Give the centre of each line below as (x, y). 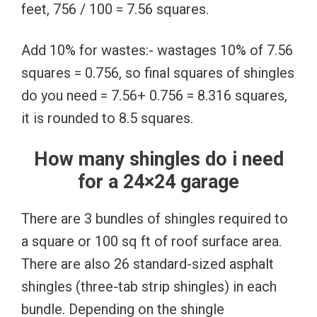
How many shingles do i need (158, 159)
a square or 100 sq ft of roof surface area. (151, 241)
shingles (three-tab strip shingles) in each (149, 286)
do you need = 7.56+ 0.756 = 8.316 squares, (154, 95)
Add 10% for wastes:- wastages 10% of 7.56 (157, 50)
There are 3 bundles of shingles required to (155, 218)
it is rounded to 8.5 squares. (107, 118)
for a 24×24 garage (158, 181)
